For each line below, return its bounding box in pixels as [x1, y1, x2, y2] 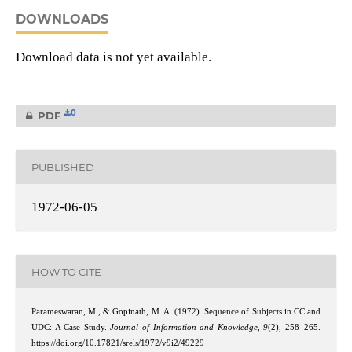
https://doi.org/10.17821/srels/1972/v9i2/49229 [31, 339, 204, 348]
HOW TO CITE [31, 265, 101, 278]
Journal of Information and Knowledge [110, 323, 258, 332]
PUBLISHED [31, 160, 94, 174]
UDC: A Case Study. [31, 323, 111, 332]
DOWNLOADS [15, 12, 108, 27]
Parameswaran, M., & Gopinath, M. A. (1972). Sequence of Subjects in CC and [31, 307, 321, 317]
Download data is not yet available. [15, 49, 211, 65]
